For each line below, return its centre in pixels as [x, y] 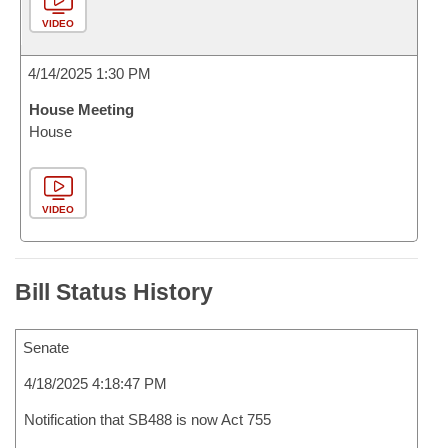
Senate [46, 347]
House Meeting [81, 109]
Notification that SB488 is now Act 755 [147, 419]
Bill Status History [114, 292]
